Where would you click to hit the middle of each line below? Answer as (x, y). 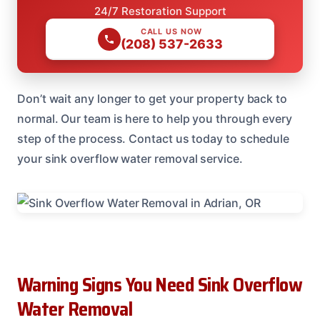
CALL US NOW (171, 32)
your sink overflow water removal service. (130, 159)
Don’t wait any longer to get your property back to (152, 99)
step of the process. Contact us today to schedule (154, 139)
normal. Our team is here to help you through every (155, 119)
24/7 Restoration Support (160, 11)
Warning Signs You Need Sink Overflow (160, 285)
